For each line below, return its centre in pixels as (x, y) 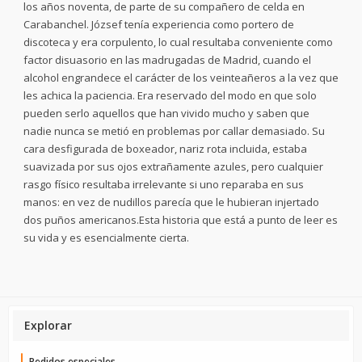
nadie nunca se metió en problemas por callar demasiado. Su (174, 131)
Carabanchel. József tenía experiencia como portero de (159, 24)
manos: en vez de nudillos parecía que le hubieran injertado (171, 202)
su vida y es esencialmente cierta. (106, 238)
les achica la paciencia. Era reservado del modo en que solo (170, 95)
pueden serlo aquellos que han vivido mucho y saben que (166, 113)
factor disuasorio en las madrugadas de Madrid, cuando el (167, 60)
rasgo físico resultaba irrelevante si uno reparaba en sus (164, 184)
